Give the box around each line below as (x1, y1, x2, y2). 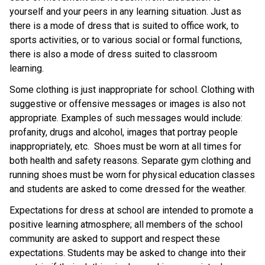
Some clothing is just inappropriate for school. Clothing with (9, 83, 254, 95)
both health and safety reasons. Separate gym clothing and (9, 154, 251, 166)
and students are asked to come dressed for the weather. (9, 183, 246, 195)
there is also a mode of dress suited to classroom (9, 48, 217, 60)
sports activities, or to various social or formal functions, (9, 34, 242, 46)
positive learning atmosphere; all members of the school (9, 218, 243, 230)
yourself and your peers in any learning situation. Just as (9, 5, 241, 17)
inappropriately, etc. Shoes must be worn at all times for (9, 140, 241, 152)
